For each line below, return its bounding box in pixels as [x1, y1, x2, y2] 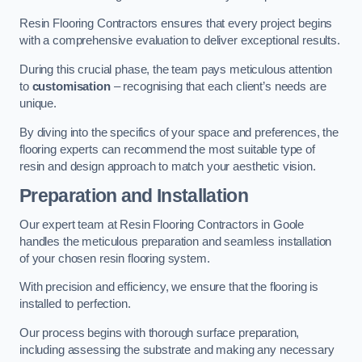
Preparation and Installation [19, 185, 248, 207]
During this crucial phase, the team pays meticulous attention [19, 62, 333, 76]
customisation [32, 79, 111, 93]
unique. [19, 96, 57, 110]
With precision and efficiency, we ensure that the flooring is [19, 280, 319, 294]
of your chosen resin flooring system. [19, 251, 210, 265]
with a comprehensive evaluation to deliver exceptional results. [19, 34, 340, 48]
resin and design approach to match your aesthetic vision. [19, 159, 316, 173]
